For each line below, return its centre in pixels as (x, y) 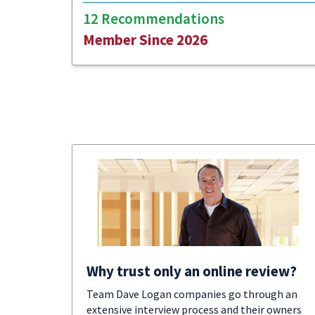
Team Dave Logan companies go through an (192, 294)
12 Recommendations (154, 19)
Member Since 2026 (145, 40)
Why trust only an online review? (192, 271)
